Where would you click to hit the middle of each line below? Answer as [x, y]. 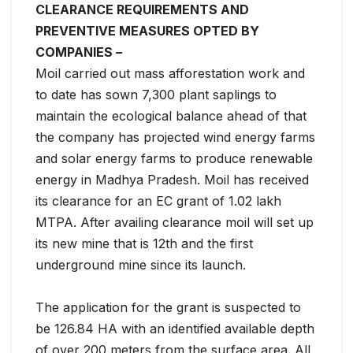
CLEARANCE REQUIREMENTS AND [142, 10]
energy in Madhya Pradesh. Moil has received [172, 180]
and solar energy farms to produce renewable [174, 159]
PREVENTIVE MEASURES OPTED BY [147, 31]
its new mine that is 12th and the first [144, 244]
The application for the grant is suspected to [168, 308]
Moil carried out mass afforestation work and [170, 74]
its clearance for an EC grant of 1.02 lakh [158, 201]
